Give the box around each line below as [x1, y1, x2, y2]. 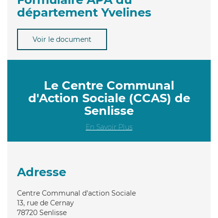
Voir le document [33, 35, 91, 44]
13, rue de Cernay [17, 198, 74, 207]
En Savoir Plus [86, 122, 132, 131]
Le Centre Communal [44, 78, 174, 92]
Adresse [17, 164, 66, 179]
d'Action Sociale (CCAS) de [28, 91, 190, 105]
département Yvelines [17, 5, 151, 19]
